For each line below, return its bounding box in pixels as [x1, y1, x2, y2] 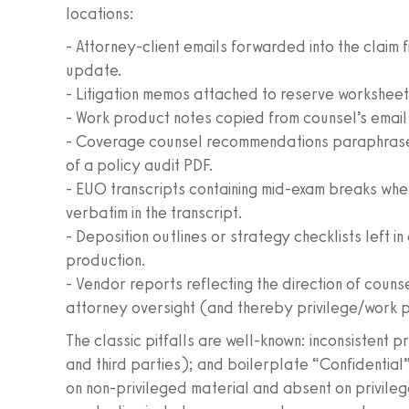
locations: [66, 4, 134, 24]
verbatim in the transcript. [66, 203, 243, 223]
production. [66, 250, 146, 270]
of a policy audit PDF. [66, 155, 214, 175]
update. [66, 60, 122, 80]
